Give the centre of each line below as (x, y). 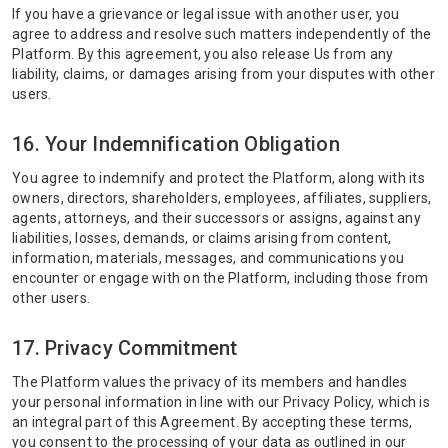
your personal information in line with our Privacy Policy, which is (221, 402)
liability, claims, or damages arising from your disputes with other (223, 74)
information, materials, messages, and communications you (208, 258)
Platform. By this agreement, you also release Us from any (203, 54)
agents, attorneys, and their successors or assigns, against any (216, 218)
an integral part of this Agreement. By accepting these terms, (212, 422)
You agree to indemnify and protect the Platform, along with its (218, 178)
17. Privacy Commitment (125, 348)
